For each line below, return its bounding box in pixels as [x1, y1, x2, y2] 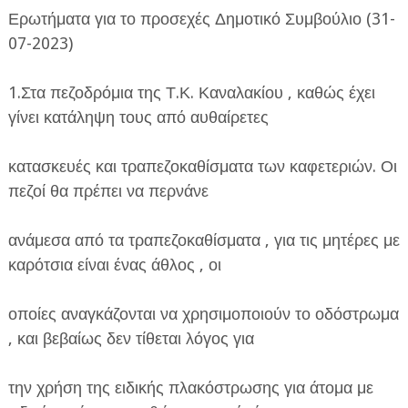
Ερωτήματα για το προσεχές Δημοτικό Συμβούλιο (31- [7, 8, 395, 28]
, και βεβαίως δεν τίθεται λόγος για [7, 328, 254, 348]
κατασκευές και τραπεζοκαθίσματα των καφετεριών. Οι [7, 156, 397, 176]
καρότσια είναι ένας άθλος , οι [7, 254, 221, 274]
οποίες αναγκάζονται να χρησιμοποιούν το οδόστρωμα [7, 303, 399, 323]
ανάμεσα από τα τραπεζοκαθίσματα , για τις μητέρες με [7, 229, 400, 250]
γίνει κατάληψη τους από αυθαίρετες [7, 107, 269, 127]
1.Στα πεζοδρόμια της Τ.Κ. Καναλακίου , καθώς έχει [7, 82, 375, 102]
